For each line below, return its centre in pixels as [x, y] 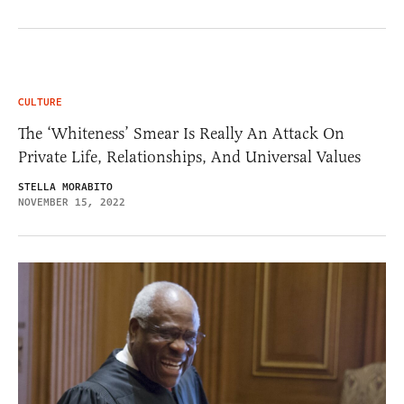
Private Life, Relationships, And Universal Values [189, 156]
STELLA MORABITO [65, 187]
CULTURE [40, 102]
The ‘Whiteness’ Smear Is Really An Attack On [181, 133]
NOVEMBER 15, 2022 [72, 202]
